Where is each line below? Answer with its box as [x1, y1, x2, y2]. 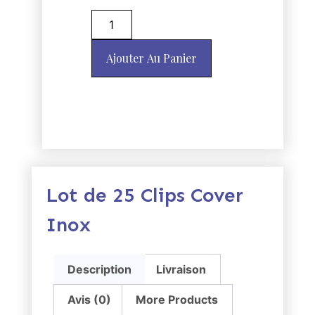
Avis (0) [67, 292, 111, 307]
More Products [136, 292, 219, 307]
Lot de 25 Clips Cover [45, 183, 243, 207]
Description [67, 262, 131, 276]
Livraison [156, 262, 207, 276]
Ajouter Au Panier [105, 50, 197, 65]
